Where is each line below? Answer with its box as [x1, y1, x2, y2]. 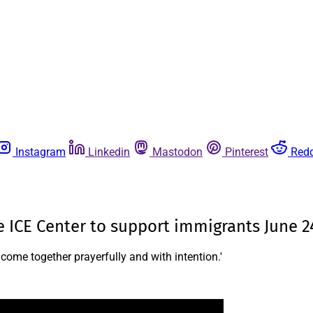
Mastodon [152, 145, 203, 159]
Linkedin [88, 145, 130, 159]
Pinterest [225, 145, 268, 159]
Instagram [15, 145, 66, 159]
